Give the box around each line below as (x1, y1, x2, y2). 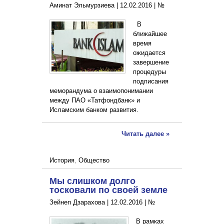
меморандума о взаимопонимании (49, 87, 153, 95)
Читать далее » (121, 130, 169, 138)
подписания (132, 77, 168, 85)
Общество (78, 156, 109, 164)
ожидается (132, 49, 165, 57)
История (49, 156, 74, 164)
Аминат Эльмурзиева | (49, 1, 120, 9)
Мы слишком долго (49, 174, 135, 187)
